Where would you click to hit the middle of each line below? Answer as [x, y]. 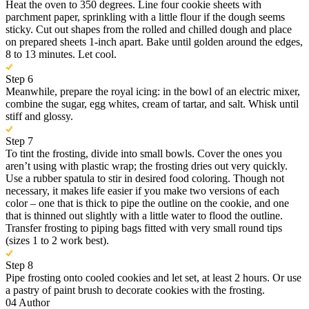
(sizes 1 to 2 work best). [57, 241]
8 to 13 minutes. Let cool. [61, 54]
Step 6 [19, 79]
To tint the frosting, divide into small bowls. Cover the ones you [144, 154]
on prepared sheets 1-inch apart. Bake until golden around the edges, [154, 42]
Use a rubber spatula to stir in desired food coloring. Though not [145, 179]
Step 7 [19, 141]
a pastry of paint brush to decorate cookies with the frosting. [135, 290]
